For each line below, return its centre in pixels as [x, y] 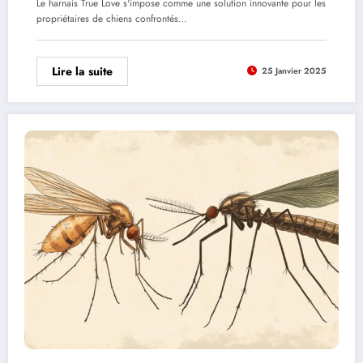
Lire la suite [82, 71]
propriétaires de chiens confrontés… [112, 18]
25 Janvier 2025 [294, 71]
